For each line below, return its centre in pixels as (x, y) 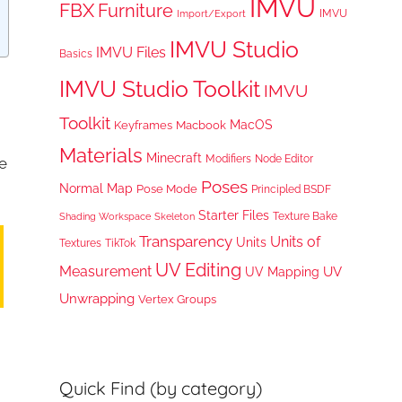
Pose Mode (167, 188)
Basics (76, 53)
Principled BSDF (292, 189)
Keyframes (144, 125)
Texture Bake (306, 215)
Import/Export (212, 13)
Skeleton (175, 216)
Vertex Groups (178, 299)
